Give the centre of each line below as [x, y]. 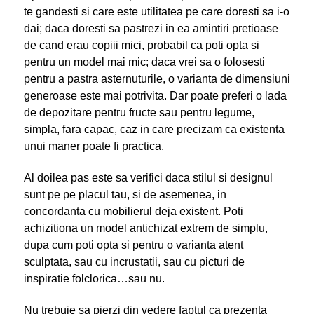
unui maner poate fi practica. [94, 146]
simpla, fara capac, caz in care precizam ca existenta [154, 129]
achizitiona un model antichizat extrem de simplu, [145, 228]
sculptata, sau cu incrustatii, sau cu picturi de [134, 261]
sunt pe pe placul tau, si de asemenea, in [125, 194]
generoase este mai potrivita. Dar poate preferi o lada [155, 95]
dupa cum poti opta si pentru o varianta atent [133, 245]
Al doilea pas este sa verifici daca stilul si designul [148, 177]
